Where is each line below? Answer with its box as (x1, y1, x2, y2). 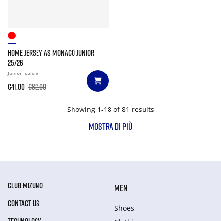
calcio (25, 70, 38, 76)
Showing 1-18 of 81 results (67, 105, 154, 114)
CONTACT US (8, 198, 39, 208)
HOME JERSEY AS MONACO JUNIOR (8, 48, 94, 58)
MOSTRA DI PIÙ (89, 121, 132, 132)
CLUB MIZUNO (8, 181, 43, 190)
